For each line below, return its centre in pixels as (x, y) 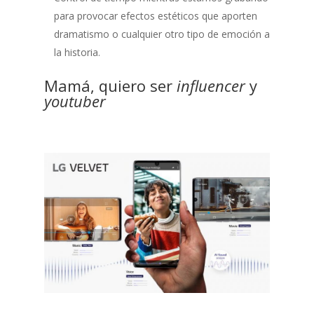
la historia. (77, 53)
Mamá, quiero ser (110, 86)
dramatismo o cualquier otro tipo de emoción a (162, 34)
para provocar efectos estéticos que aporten (155, 16)
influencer (213, 86)
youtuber (75, 101)
